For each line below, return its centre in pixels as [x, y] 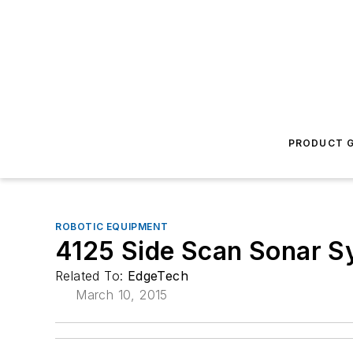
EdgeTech [158, 276]
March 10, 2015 [122, 295]
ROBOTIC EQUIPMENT [112, 227]
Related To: [91, 276]
